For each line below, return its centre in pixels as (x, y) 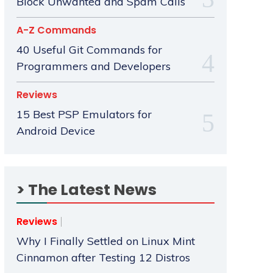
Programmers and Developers (93, 66)
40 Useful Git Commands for (89, 50)
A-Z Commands (56, 30)
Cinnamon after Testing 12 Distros (103, 258)
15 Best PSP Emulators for (84, 115)
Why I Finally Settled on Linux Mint (105, 241)
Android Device (55, 131)
